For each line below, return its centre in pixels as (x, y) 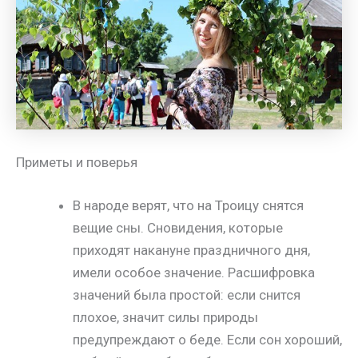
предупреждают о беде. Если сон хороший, (207, 339)
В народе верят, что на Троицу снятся (188, 205)
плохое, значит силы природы (165, 317)
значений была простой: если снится (187, 294)
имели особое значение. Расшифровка (194, 272)
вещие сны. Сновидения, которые (178, 227)
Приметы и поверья (77, 163)
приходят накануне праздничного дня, (191, 250)
